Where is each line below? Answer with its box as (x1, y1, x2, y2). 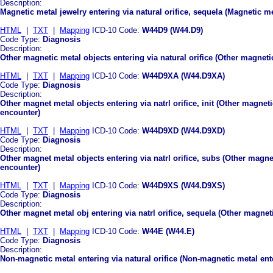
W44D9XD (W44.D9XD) (142, 126, 225, 135)
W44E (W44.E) (142, 226, 194, 236)
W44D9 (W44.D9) (142, 25, 203, 35)
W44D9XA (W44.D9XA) (142, 71, 225, 80)
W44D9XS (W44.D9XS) (142, 180, 225, 190)
